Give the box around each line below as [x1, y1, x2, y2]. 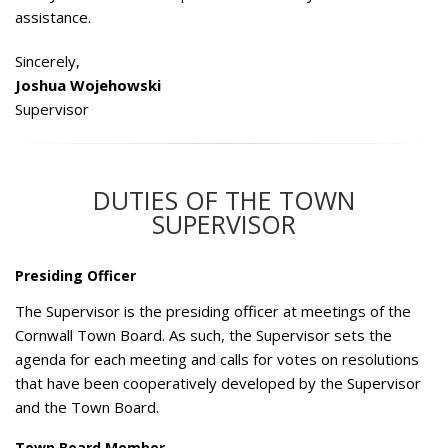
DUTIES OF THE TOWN [93, 183, 355, 218]
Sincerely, [15, 51, 80, 72]
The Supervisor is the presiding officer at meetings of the [15, 301, 411, 322]
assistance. [15, 7, 91, 28]
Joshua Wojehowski [15, 75, 161, 96]
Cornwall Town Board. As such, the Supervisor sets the [15, 325, 392, 346]
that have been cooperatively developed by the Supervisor [15, 373, 421, 394]
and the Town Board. [15, 397, 159, 418]
